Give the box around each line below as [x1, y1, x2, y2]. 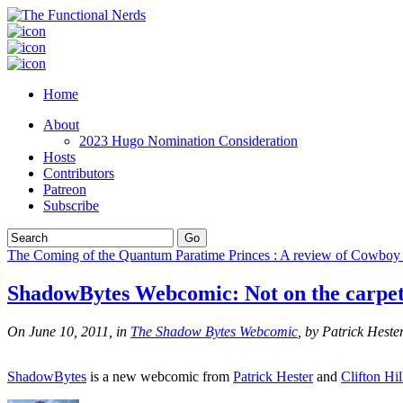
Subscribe [43, 198, 99, 213]
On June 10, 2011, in [7, 323, 130, 339]
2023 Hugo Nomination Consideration [79, 133, 298, 148]
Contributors [43, 166, 114, 181]
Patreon [43, 182, 86, 197]
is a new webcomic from [86, 368, 233, 384]
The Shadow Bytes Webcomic [130, 323, 298, 339]
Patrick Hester [233, 368, 313, 384]
